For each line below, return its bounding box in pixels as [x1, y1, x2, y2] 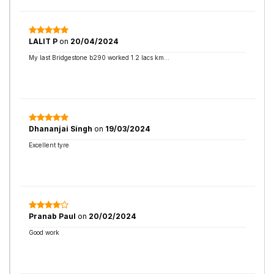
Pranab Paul [29, 212, 78, 221]
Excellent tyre [29, 141, 69, 149]
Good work [29, 229, 59, 236]
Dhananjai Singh [29, 124, 94, 133]
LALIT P [29, 37, 57, 46]
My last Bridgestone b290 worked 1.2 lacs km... [29, 54, 169, 61]
